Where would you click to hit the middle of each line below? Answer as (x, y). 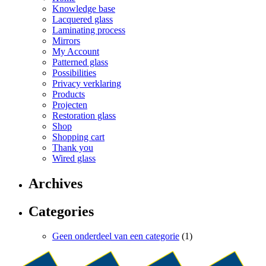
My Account (76, 51)
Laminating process (89, 30)
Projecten (70, 104)
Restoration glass (84, 115)
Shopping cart (78, 137)
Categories (61, 211)
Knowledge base (84, 8)
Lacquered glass (83, 19)
